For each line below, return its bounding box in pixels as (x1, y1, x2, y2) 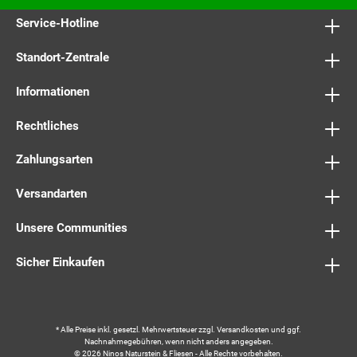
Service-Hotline (16, 16, 99, 31)
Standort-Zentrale (16, 50, 109, 65)
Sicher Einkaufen (16, 254, 104, 269)
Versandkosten (217, 324, 269, 335)
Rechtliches (16, 118, 79, 133)
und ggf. (269, 324, 301, 335)
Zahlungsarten (16, 152, 92, 167)
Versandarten (16, 186, 87, 202)
